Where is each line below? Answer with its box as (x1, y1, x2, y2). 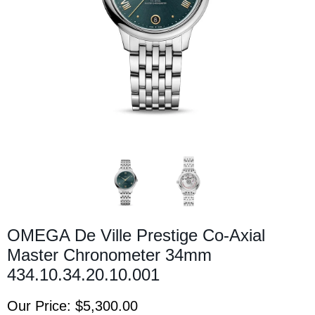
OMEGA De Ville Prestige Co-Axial (7, 225, 265, 245)
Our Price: (7, 297, 75, 314)
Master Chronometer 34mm (7, 245, 212, 264)
